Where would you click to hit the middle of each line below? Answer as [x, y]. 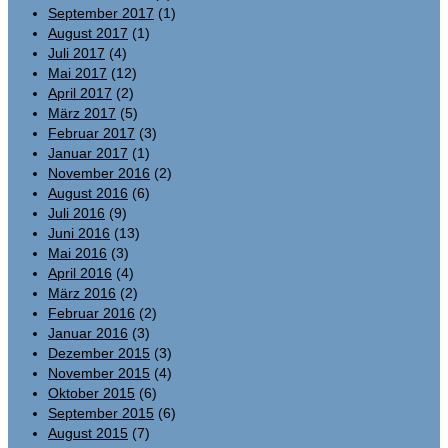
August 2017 [88, 32]
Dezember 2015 [99, 352]
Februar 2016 [91, 312]
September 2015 [101, 412]
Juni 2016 [79, 232]
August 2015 [88, 432]
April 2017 [80, 92]
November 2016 [99, 172]
